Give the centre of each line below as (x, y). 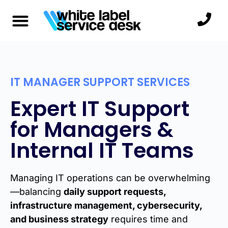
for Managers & (92, 130)
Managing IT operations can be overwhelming (110, 178)
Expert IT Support (100, 109)
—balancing (37, 192)
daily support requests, (115, 192)
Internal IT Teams (102, 150)
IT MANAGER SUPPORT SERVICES (100, 82)
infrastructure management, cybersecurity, (106, 205)
